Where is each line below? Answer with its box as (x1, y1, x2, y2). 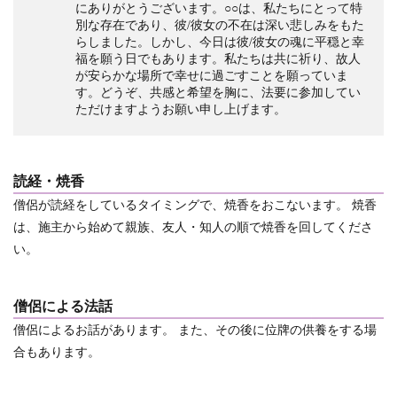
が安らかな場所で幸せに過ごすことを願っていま (75, 69, 348, 82)
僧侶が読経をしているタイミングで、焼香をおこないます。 (13, 198, 352, 212)
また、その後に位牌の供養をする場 (175, 323, 377, 337)
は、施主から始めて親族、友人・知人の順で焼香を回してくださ (13, 221, 373, 234)
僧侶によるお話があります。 (13, 323, 175, 337)
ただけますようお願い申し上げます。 (75, 103, 286, 116)
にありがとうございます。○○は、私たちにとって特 (75, 2, 362, 15)
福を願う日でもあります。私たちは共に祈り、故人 (75, 52, 361, 66)
